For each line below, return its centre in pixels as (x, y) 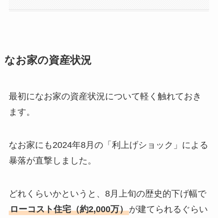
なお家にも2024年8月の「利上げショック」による (108, 145)
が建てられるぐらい (168, 209)
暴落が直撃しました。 (52, 160)
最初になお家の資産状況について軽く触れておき (105, 96)
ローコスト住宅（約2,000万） (69, 209)
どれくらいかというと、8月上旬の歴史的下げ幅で (107, 193)
